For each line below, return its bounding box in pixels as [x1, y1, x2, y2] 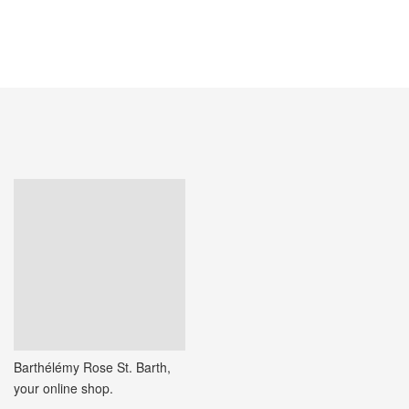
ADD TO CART [22, 9, 90, 25]
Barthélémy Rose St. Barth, [14, 357, 171, 376]
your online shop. [14, 378, 113, 397]
